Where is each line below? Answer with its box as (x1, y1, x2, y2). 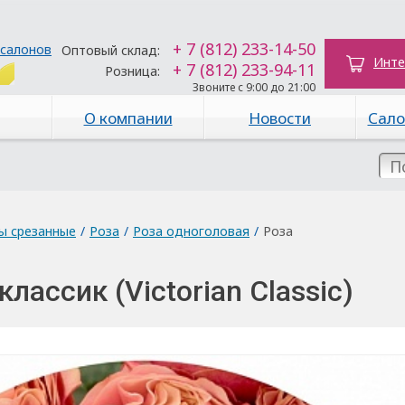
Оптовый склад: (61, 42, 160, 59)
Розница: (105, 62, 160, 80)
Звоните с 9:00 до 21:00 (193, 80, 316, 95)
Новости (249, 108, 311, 128)
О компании (83, 108, 173, 128)
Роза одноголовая (133, 222, 250, 240)
